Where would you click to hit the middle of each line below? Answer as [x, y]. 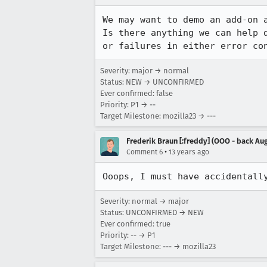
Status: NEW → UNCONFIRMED [152, 82]
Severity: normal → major [145, 201]
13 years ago [189, 152]
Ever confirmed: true [135, 224]
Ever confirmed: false [136, 93]
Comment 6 [145, 152]
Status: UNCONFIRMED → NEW [152, 212]
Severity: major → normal [145, 71]
